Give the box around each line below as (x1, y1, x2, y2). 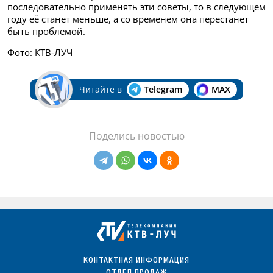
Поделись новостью (88, 129, 185, 143)
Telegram (143, 83, 182, 95)
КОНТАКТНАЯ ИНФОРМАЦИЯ (83, 257, 190, 265)
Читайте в (79, 83, 122, 95)
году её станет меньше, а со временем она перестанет (7, 12, 249, 25)
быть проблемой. (7, 24, 85, 37)
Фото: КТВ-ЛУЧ (7, 46, 73, 58)
